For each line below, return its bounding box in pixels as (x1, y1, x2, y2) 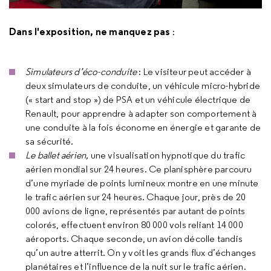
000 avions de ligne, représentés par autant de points (25, 205, 246, 217)
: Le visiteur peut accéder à (137, 66, 252, 77)
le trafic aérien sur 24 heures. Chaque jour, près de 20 (25, 191, 246, 203)
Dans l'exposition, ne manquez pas (9, 25, 171, 38)
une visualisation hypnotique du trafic (90, 149, 246, 161)
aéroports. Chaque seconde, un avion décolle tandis (25, 233, 243, 244)
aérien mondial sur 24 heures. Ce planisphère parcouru (25, 163, 252, 175)
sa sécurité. (25, 135, 74, 147)
